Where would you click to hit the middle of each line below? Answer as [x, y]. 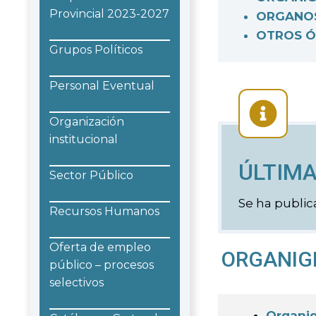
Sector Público [91, 175]
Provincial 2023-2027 [109, 13]
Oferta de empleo [100, 247]
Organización [87, 121]
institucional [84, 139]
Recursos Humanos [104, 211]
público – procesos [102, 265]
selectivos [77, 282]
